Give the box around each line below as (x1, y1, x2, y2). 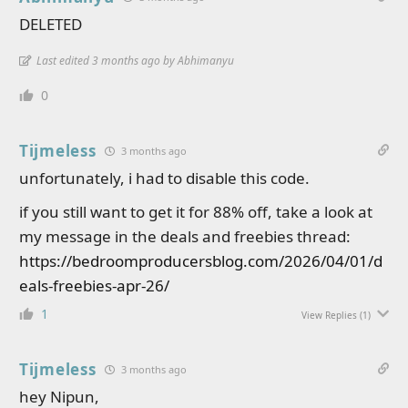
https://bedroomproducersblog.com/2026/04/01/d (19, 250, 382, 271)
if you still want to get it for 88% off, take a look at (19, 201, 372, 222)
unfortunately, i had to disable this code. (19, 168, 310, 189)
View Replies (301, 309, 357, 321)
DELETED (19, 14, 82, 35)
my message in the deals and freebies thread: (19, 226, 351, 247)
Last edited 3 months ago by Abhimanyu (36, 53, 234, 68)
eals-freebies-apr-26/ (19, 275, 169, 296)
